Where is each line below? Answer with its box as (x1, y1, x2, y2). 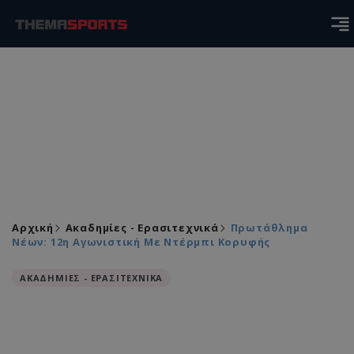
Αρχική (12, 220, 54, 235)
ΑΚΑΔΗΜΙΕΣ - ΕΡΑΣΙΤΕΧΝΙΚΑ (20, 272, 164, 284)
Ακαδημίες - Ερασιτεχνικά (65, 220, 219, 235)
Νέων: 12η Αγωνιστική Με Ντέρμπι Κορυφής (12, 235, 271, 249)
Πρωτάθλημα (230, 220, 308, 235)
